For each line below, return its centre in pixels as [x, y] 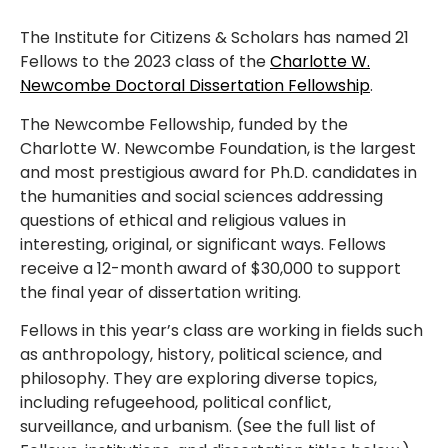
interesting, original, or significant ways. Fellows [203, 244]
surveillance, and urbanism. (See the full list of [198, 427]
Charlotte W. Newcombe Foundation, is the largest [218, 148]
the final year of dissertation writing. [160, 292]
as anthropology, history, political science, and [201, 355]
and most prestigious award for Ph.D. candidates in [218, 172]
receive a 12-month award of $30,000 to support [210, 268]
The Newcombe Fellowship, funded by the [184, 124]
